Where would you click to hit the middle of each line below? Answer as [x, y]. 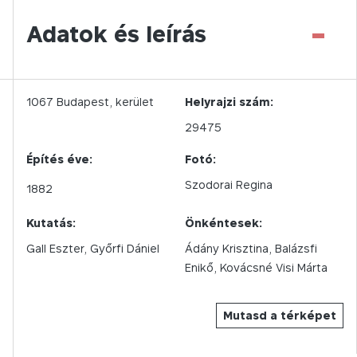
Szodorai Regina [229, 184]
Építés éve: [59, 159]
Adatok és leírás [116, 34]
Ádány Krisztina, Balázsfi [251, 248]
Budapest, [84, 102]
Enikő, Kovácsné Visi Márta [256, 267]
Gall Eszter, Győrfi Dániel [93, 248]
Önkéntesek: [224, 223]
